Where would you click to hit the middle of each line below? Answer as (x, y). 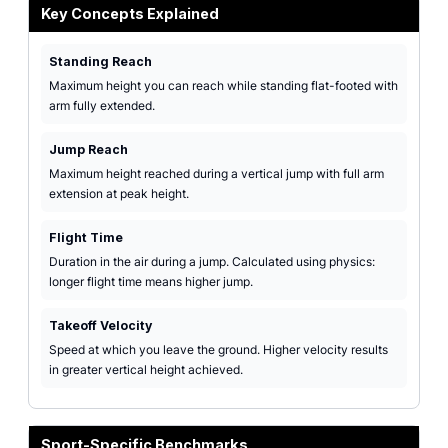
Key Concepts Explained (130, 13)
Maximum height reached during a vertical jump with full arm (216, 173)
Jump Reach (88, 149)
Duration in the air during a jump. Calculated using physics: (212, 261)
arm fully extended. (102, 105)
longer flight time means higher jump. (151, 281)
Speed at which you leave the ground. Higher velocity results (218, 349)
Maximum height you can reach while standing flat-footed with (223, 85)
